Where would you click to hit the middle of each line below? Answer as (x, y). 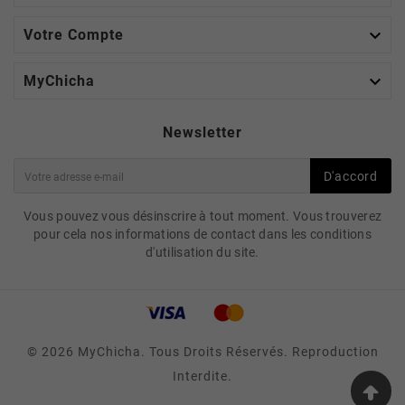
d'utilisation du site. (202, 252)
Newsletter (202, 132)
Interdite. (202, 376)
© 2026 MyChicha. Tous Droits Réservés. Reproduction (202, 351)
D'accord (350, 176)
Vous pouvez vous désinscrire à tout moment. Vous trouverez (202, 216)
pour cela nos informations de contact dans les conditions (202, 234)
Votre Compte (74, 34)
